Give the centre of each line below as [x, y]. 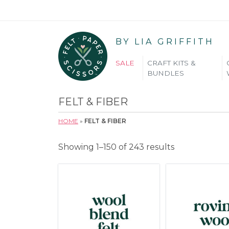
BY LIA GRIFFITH [165, 42]
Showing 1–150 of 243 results [116, 147]
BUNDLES [166, 73]
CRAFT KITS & [171, 63]
